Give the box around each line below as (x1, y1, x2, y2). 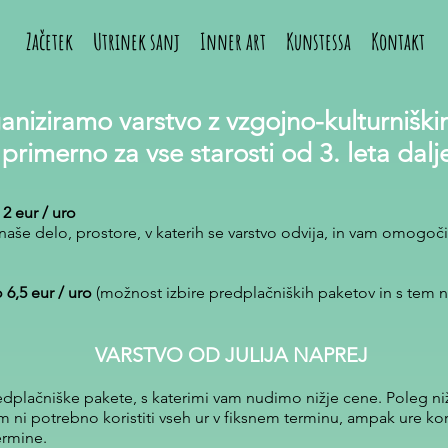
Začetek (26, 27, 73, 56)
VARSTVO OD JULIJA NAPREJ (94, 343, 368, 367)
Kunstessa (286, 27, 351, 56)
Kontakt (371, 27, 425, 56)
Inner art (200, 27, 266, 56)
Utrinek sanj (93, 27, 180, 56)
